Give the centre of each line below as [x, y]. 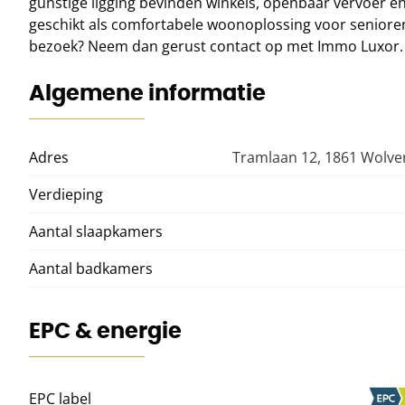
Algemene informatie [147, 93]
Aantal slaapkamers [96, 231]
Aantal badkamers [91, 268]
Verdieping [66, 194]
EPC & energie [105, 330]
